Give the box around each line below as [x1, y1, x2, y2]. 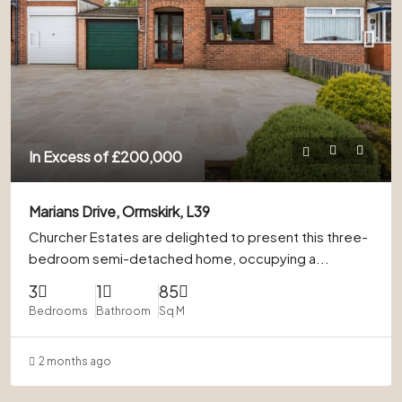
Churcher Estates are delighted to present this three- [29, 228, 368, 245]
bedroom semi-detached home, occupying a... [29, 249, 329, 267]
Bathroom [96, 304, 151, 318]
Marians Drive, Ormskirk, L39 [29, 202, 210, 221]
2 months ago [39, 354, 111, 368]
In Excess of [29, 147, 111, 166]
